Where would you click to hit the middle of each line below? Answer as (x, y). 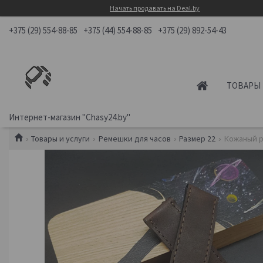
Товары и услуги (61, 139)
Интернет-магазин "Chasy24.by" (70, 117)
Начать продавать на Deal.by (155, 8)
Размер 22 (198, 139)
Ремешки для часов (134, 139)
